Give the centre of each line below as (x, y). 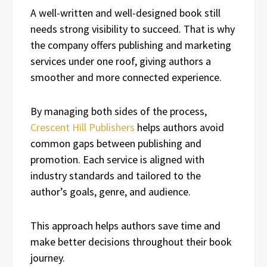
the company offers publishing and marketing (131, 45)
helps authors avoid (179, 127)
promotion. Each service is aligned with (117, 159)
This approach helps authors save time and (125, 225)
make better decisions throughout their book (131, 241)
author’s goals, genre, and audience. (112, 191)
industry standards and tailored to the (116, 175)
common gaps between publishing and (116, 143)
